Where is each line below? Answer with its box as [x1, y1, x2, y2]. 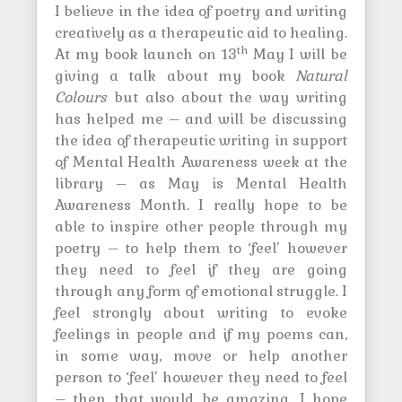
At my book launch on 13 [55, 45, 237, 64]
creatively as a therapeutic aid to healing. [55, 23, 347, 42]
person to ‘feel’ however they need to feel [55, 368, 347, 387]
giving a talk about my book [55, 66, 295, 85]
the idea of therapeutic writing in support [55, 131, 347, 150]
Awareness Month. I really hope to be [55, 196, 347, 214]
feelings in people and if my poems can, [55, 325, 347, 344]
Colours [55, 88, 107, 107]
